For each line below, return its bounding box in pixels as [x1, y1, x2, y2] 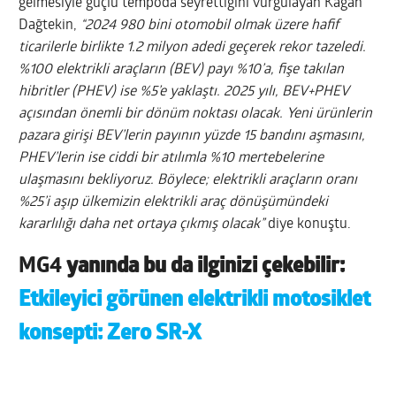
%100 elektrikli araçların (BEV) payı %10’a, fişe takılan [19, 62, 345, 77]
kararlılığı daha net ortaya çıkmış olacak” [19, 217, 269, 232]
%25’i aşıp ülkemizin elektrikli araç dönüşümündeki [19, 194, 329, 209]
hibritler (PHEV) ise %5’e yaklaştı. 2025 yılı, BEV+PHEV [19, 84, 350, 99]
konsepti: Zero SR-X [19, 323, 202, 345]
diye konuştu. [268, 217, 352, 232]
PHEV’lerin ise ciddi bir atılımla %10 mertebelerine [19, 150, 324, 165]
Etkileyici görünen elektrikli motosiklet [19, 289, 371, 311]
